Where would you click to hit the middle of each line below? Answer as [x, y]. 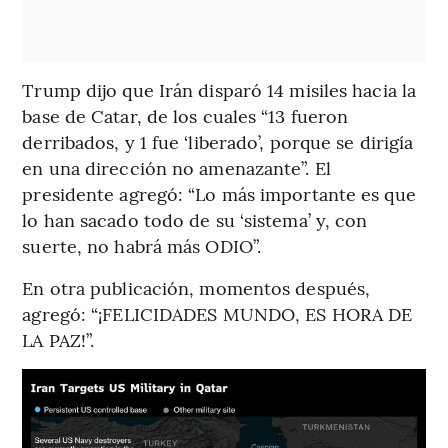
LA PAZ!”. [58, 340]
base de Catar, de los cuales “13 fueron [185, 116]
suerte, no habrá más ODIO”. [142, 246]
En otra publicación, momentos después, [196, 288]
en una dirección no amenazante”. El [176, 168]
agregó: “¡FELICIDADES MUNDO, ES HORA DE [217, 314]
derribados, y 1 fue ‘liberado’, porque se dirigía [218, 142]
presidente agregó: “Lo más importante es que [219, 194]
